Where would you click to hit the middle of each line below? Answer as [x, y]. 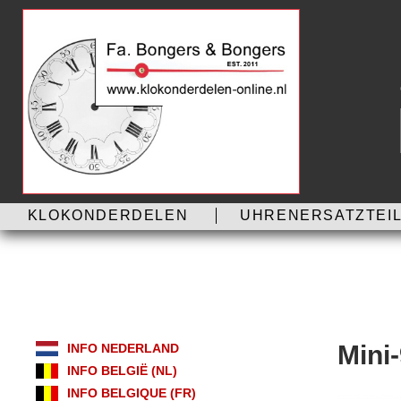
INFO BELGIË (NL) [122, 371]
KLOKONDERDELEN [108, 215]
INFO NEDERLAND [123, 348]
